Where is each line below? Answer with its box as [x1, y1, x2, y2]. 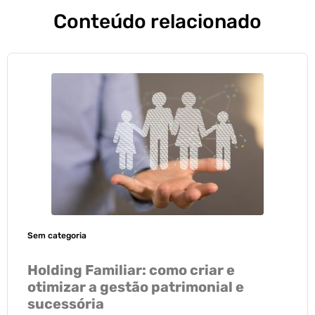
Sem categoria [27, 230, 86, 240]
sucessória [27, 295, 104, 312]
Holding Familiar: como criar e [27, 261, 235, 278]
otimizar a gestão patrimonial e [27, 278, 244, 295]
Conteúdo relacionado [53, 9, 262, 33]
